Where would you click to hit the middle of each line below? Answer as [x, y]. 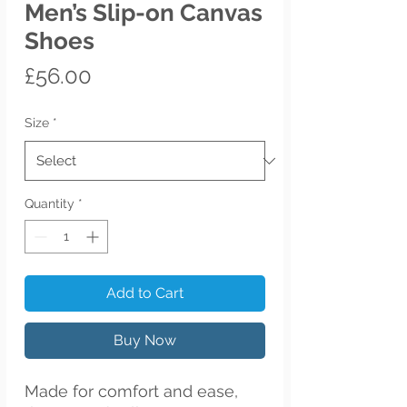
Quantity [50, 203]
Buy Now [145, 340]
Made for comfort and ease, [131, 391]
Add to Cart [145, 293]
